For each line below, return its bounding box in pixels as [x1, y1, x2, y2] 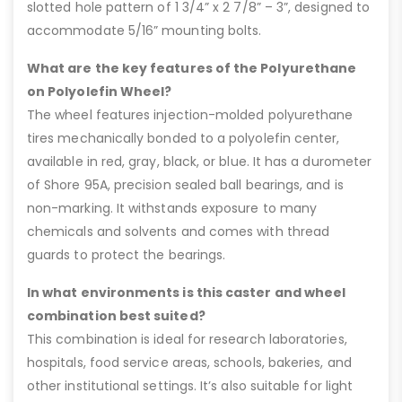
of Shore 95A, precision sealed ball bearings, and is [27, 175, 344, 194]
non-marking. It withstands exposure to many [27, 198, 318, 217]
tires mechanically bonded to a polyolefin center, [27, 128, 340, 147]
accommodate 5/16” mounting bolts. [27, 21, 262, 39]
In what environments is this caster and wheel [27, 283, 346, 301]
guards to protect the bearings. [27, 245, 226, 264]
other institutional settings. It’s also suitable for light [27, 376, 354, 395]
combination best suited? [27, 306, 205, 325]
